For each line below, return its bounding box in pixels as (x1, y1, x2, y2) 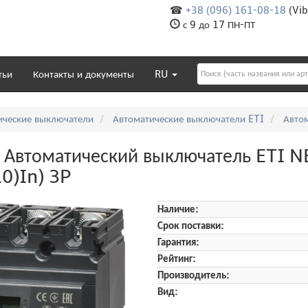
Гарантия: (157, 235, 200, 248)
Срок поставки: (157, 219, 225, 232)
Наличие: (157, 202, 199, 215)
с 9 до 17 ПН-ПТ (180, 19, 255, 31)
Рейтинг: (157, 252, 197, 265)
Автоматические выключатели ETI (113, 113, 264, 125)
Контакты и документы (33, 67, 134, 80)
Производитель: (157, 268, 230, 281)
